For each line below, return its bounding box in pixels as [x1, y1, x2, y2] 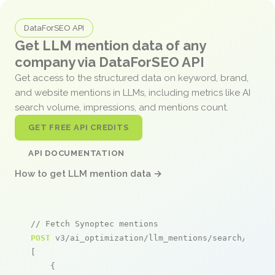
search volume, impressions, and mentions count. [15, 101, 231, 113]
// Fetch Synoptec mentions [31, 219, 158, 228]
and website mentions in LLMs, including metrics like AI [15, 87, 250, 98]
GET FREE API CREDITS [28, 122, 129, 132]
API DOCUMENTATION [28, 148, 125, 158]
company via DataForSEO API [15, 53, 204, 70]
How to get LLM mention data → [15, 168, 162, 179]
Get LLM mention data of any [15, 37, 206, 53]
